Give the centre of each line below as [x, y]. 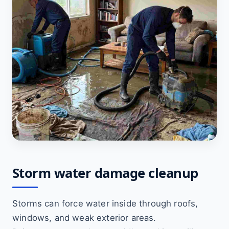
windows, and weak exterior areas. [84, 218]
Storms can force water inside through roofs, [105, 203]
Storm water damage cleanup [105, 173]
